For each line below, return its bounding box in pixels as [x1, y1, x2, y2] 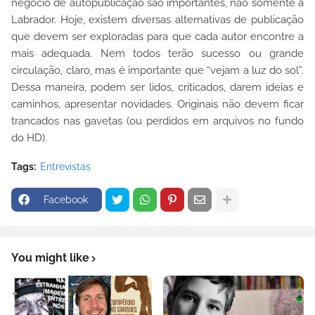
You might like [11, 251, 89, 265]
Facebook [44, 194, 88, 206]
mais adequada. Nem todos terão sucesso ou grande [11, 47, 304, 60]
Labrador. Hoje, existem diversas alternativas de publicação [11, 13, 304, 27]
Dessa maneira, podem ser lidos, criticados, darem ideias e [11, 81, 304, 94]
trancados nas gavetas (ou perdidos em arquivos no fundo [11, 115, 304, 128]
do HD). [11, 131, 47, 145]
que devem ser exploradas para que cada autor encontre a [11, 30, 304, 44]
